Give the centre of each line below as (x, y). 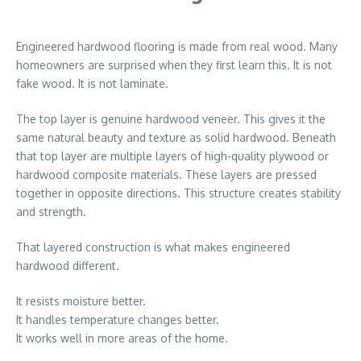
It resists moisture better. (81, 301)
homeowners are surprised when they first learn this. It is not (174, 65)
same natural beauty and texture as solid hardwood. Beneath (176, 137)
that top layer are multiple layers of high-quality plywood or (172, 156)
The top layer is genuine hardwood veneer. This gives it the (171, 119)
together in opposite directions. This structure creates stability (178, 193)
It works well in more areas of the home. (122, 338)
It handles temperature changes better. (118, 320)
